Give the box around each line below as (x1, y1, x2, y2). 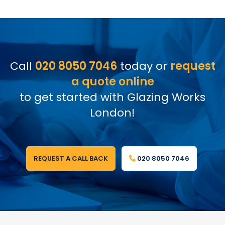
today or (117, 58, 170, 74)
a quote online (71, 73, 154, 89)
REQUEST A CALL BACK (33, 153, 108, 163)
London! (90, 104, 135, 121)
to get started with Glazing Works (20, 89, 205, 105)
